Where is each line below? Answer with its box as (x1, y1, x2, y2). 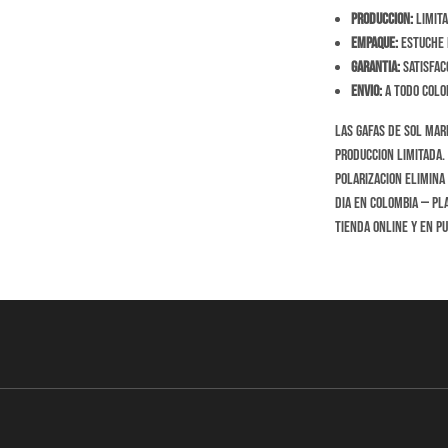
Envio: (350, 82, 382, 101)
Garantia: (350, 58, 400, 77)
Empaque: (350, 34, 398, 53)
